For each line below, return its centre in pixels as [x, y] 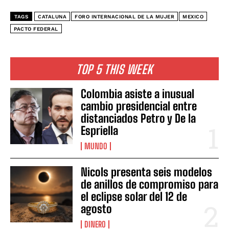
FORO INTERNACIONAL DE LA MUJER [124, 16]
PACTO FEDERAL [36, 29]
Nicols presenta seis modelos [147, 172]
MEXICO [193, 16]
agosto [97, 209]
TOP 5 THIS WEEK [114, 69]
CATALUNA [52, 16]
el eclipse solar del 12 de [134, 196]
